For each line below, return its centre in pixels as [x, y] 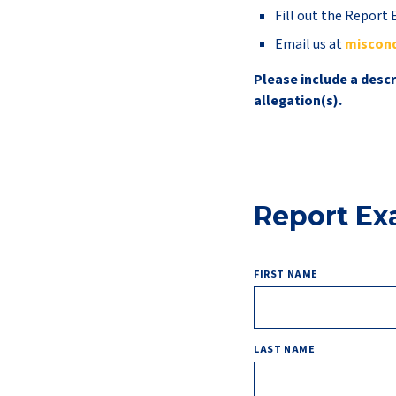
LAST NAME [285, 350]
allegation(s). [298, 101]
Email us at [310, 44]
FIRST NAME [286, 274]
